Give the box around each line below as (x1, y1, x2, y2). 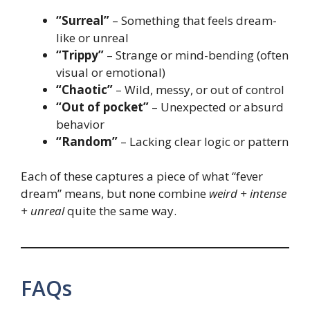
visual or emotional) (56, 64, 165, 80)
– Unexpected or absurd (149, 98, 284, 115)
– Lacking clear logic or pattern (118, 133, 289, 149)
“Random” (56, 133, 118, 149)
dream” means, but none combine (21, 185, 209, 202)
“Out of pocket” (56, 98, 149, 115)
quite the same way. (64, 203, 176, 219)
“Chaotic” (56, 81, 113, 98)
